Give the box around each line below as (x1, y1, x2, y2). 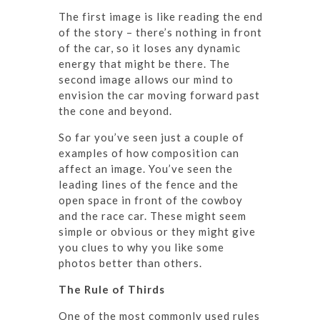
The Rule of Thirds (59, 283, 165, 296)
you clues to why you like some (59, 241, 224, 254)
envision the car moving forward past (59, 89, 260, 102)
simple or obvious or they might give (59, 225, 256, 239)
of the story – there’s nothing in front (59, 26, 262, 39)
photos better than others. (59, 256, 202, 270)
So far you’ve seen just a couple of (59, 131, 244, 144)
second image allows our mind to (59, 73, 234, 86)
